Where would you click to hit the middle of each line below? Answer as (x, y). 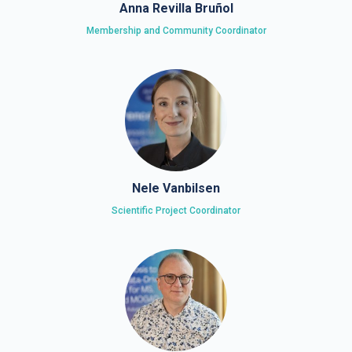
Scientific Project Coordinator (176, 211)
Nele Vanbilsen (176, 188)
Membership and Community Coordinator (176, 31)
